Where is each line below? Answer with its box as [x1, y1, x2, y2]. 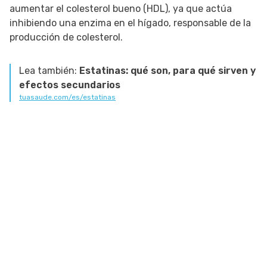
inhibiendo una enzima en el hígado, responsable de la [10, 17, 251, 29]
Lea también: [19, 65, 79, 77]
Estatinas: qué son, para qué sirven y [79, 65, 256, 77]
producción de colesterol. [10, 32, 123, 44]
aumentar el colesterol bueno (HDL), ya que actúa [10, 3, 232, 15]
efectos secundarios [19, 79, 120, 91]
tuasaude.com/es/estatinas [19, 93, 116, 102]
